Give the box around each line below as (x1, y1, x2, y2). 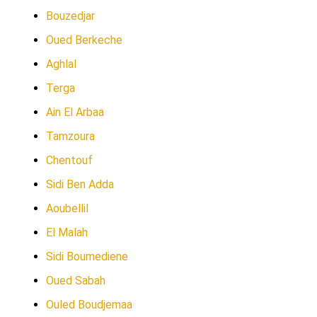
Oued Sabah (46, 274, 105, 287)
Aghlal (46, 57, 76, 71)
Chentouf (46, 154, 93, 167)
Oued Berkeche (46, 33, 122, 47)
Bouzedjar (46, 9, 95, 23)
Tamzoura (46, 129, 95, 143)
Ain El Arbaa (46, 105, 104, 119)
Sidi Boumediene (46, 250, 128, 263)
